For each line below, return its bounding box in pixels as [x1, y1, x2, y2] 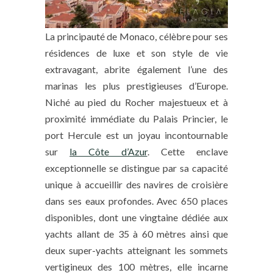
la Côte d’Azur [69, 145, 147, 157]
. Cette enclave [147, 145, 229, 157]
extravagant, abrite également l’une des [45, 63, 228, 75]
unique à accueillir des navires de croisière [45, 178, 228, 190]
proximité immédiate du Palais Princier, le [45, 112, 228, 124]
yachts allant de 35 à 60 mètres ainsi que [45, 227, 228, 239]
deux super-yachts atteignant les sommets [45, 244, 228, 256]
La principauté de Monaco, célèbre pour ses [45, 30, 228, 42]
